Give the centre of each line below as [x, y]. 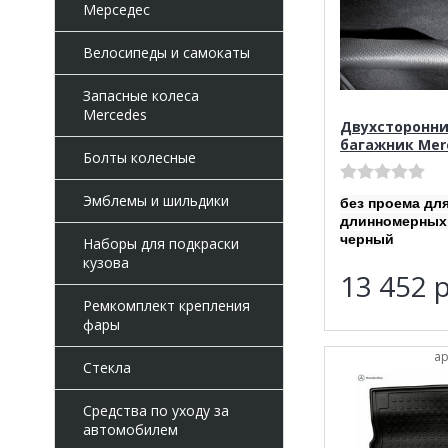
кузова [105, 262]
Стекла [106, 367]
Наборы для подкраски [160, 243]
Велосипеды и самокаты [166, 52]
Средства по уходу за [155, 410]
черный [366, 238]
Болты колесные [139, 157]
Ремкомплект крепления [166, 305]
